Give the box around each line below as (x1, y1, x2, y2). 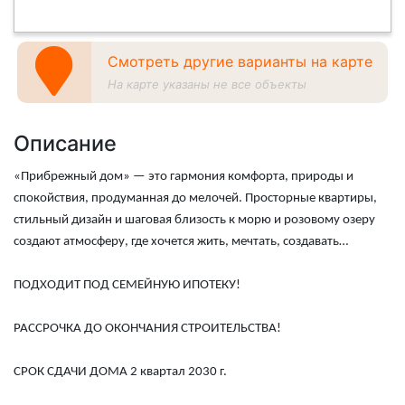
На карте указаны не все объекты (108, 76, 307, 91)
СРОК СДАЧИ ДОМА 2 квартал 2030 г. (14, 364, 227, 379)
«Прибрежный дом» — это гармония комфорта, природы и (14, 169, 353, 184)
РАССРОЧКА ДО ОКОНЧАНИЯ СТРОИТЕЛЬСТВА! (14, 321, 281, 335)
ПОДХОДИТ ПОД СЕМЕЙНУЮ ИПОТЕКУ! (14, 278, 240, 292)
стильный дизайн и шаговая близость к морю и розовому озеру (14, 212, 375, 227)
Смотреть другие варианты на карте (108, 52, 373, 71)
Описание (14, 129, 117, 156)
